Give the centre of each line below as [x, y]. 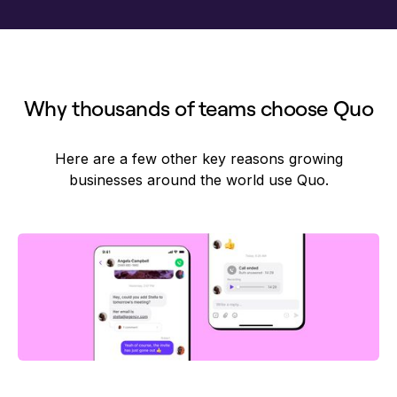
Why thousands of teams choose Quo [198, 108]
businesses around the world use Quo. [198, 179]
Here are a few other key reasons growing [198, 158]
